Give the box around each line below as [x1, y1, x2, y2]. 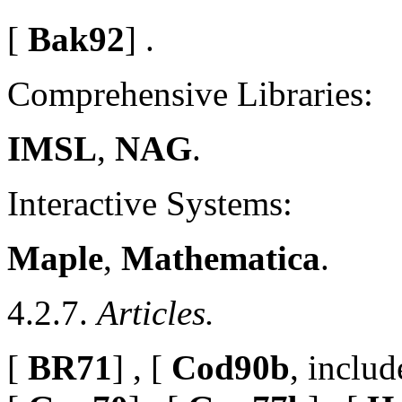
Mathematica [121, 238, 320, 277]
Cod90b [162, 347, 290, 387]
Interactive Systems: [7, 183, 293, 223]
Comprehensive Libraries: [7, 74, 373, 113]
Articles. [97, 293, 214, 332]
